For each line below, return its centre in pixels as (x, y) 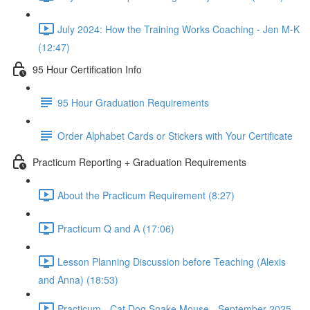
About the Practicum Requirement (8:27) (146, 195)
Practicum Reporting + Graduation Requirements (139, 162)
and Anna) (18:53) (78, 280)
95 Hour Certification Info (87, 69)
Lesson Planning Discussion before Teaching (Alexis (172, 261)
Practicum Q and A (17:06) (116, 228)
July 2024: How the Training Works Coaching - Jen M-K (179, 29)
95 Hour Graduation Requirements (133, 102)
